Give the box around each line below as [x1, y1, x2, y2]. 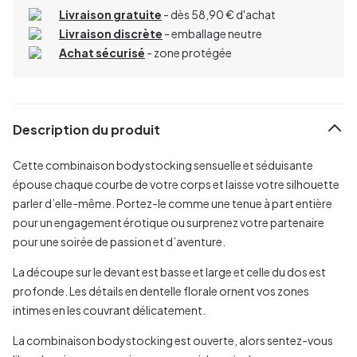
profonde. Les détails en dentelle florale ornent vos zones [13, 283, 309, 298]
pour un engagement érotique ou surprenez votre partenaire [13, 214, 324, 229]
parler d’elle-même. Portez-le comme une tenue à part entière [13, 195, 332, 210]
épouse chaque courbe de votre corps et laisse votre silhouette [13, 176, 339, 191]
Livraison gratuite [59, 6, 162, 22]
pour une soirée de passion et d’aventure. [13, 233, 226, 249]
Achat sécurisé [59, 45, 145, 60]
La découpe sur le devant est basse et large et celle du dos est [13, 264, 326, 279]
